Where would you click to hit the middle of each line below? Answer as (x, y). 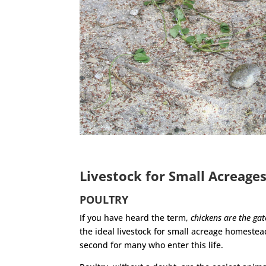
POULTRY (104, 200)
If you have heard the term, (135, 218)
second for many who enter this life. (152, 245)
